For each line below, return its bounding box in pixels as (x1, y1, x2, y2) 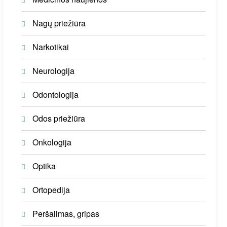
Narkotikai (32, 41, 69, 53)
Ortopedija (32, 183, 70, 196)
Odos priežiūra (32, 112, 86, 124)
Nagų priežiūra (32, 17, 86, 29)
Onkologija (32, 136, 72, 148)
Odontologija (32, 88, 79, 100)
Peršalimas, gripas (32, 207, 100, 219)
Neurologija (32, 64, 75, 77)
